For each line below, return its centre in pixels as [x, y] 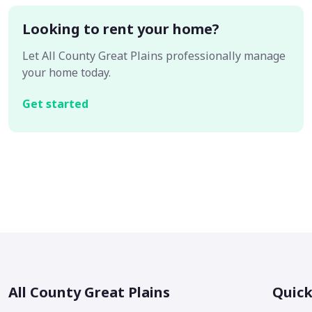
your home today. [67, 72]
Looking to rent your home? [121, 29]
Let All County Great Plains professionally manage [154, 56]
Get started [55, 104]
